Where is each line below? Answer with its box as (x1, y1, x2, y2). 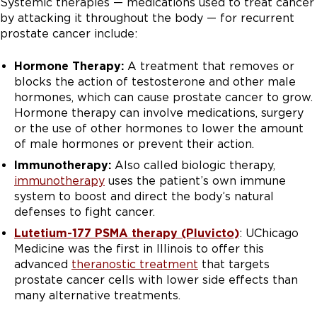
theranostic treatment (71, 258, 198, 272)
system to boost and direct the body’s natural (14, 190, 274, 204)
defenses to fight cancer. (14, 205, 155, 219)
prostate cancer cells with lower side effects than (14, 273, 298, 287)
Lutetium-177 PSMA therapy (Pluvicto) (14, 226, 239, 241)
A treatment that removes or (124, 59, 294, 74)
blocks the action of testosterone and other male (14, 75, 296, 89)
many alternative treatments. (14, 289, 180, 303)
